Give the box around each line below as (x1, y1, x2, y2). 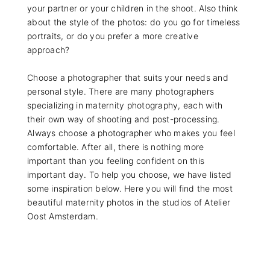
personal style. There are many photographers (27, 86, 214, 97)
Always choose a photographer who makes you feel (27, 128, 235, 139)
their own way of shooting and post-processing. (27, 114, 220, 125)
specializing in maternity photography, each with (27, 100, 222, 111)
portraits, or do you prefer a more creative (27, 31, 198, 42)
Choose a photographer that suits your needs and (27, 72, 228, 83)
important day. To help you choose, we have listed (27, 169, 232, 180)
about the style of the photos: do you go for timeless (27, 17, 240, 28)
